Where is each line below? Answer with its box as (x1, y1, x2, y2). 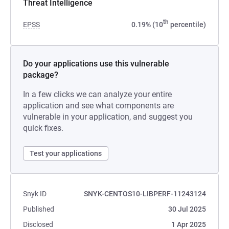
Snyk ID (23, 190, 47, 198)
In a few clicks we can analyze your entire (23, 89, 172, 99)
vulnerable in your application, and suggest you (23, 112, 193, 122)
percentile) (169, 20, 206, 29)
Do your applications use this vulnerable (23, 59, 169, 68)
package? (23, 70, 58, 80)
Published (23, 205, 54, 213)
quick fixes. (23, 123, 63, 133)
